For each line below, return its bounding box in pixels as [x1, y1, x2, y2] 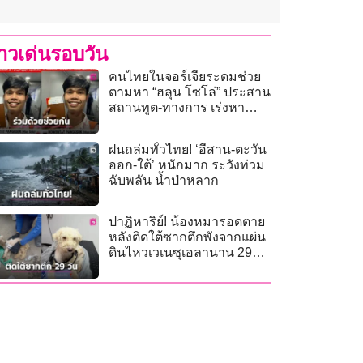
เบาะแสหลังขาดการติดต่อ [109, 116, 255, 130]
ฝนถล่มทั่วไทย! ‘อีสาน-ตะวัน [109, 142, 267, 156]
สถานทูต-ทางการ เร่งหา [109, 100, 246, 115]
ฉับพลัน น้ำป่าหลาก [109, 173, 220, 187]
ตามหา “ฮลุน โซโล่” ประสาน [109, 85, 271, 100]
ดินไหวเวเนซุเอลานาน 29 [109, 246, 253, 260]
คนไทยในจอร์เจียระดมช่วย [109, 70, 262, 84]
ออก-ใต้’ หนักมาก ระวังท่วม [109, 157, 266, 172]
